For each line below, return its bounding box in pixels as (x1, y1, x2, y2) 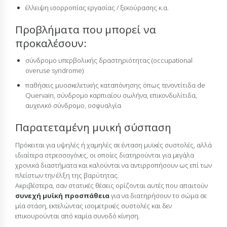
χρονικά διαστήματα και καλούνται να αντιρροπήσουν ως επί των (15, 160, 212, 170)
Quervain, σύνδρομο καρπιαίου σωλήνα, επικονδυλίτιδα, (25, 91, 197, 100)
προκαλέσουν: (15, 35, 87, 50)
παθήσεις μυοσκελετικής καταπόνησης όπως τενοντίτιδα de (25, 81, 205, 90)
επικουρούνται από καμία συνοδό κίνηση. (15, 211, 140, 220)
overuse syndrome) (25, 66, 84, 75)
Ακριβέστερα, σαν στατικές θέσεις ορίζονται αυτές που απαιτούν (15, 180, 208, 190)
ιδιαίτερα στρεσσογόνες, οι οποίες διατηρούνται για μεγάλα (15, 150, 194, 160)
